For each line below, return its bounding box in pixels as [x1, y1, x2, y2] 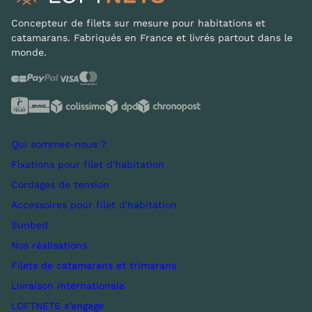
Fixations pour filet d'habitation [11, 159, 164, 170]
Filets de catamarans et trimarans [11, 260, 176, 271]
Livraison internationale [11, 280, 125, 291]
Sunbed [11, 219, 48, 231]
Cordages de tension [11, 179, 109, 190]
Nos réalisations [11, 240, 87, 251]
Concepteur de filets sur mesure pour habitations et [11, 17, 265, 29]
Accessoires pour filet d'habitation [11, 199, 177, 210]
